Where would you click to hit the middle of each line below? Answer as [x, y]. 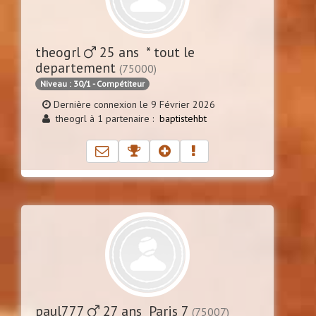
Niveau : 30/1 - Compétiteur [92, 83]
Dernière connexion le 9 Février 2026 [133, 104]
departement [77, 67]
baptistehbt [183, 118]
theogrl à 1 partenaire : [105, 118]
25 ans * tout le [145, 51]
